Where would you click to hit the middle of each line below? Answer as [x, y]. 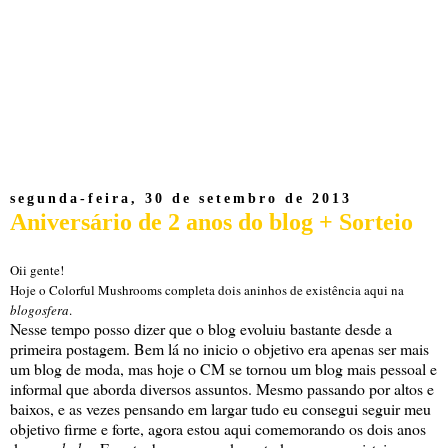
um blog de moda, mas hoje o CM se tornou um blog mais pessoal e [223, 369]
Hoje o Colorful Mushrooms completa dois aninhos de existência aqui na [207, 290]
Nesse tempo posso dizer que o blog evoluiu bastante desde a [201, 329]
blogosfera [39, 310]
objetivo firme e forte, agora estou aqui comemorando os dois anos [218, 429]
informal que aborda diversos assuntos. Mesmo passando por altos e [222, 389]
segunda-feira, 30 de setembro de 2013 [181, 199]
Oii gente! [37, 270]
